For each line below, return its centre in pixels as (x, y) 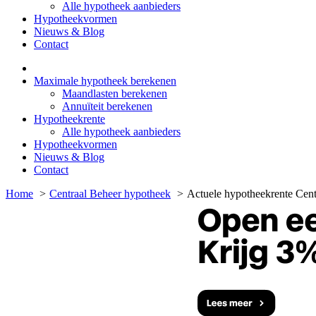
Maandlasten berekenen (115, 94)
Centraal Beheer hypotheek (110, 194)
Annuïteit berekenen (107, 107)
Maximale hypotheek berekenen (105, 81)
